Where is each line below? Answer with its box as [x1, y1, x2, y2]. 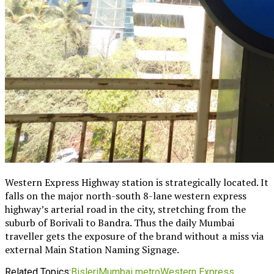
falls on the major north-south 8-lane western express [5, 188, 246, 202]
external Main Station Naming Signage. [5, 242, 181, 256]
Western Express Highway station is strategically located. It [5, 175, 268, 189]
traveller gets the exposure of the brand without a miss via [5, 229, 264, 243]
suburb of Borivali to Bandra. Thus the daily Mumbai [5, 215, 234, 229]
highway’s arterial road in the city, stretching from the [5, 202, 246, 216]
